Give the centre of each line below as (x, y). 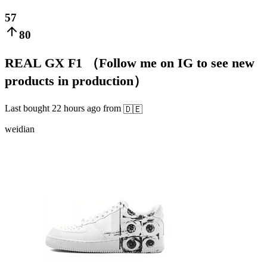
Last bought (28, 108)
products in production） (76, 81)
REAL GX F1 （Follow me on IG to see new (130, 63)
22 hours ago (76, 108)
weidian (20, 129)
